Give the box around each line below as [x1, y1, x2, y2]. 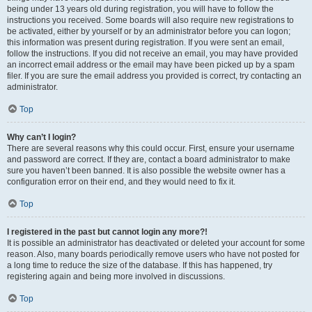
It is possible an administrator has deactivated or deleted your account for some [7, 238, 305, 248]
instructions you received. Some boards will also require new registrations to [7, 15, 294, 25]
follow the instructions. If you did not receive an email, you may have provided [7, 49, 298, 58]
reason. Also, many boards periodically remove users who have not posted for [7, 249, 299, 259]
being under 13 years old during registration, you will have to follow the [7, 4, 274, 14]
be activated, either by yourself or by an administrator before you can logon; [7, 26, 290, 36]
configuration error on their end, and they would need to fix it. [7, 177, 235, 187]
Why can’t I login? [7, 132, 76, 142]
